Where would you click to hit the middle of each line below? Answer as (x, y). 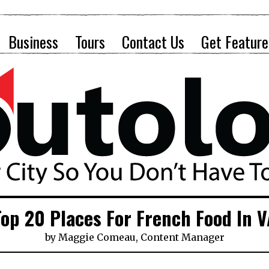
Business (33, 42)
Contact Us (153, 42)
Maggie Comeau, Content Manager (141, 237)
